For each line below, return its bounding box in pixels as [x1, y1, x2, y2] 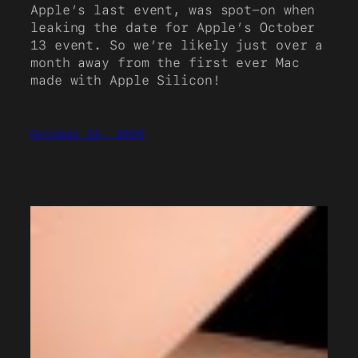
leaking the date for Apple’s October [30, 19, 316, 35]
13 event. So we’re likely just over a [30, 37, 324, 53]
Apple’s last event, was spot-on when [30, 2, 316, 18]
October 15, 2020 [30, 127, 145, 141]
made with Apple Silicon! [30, 72, 221, 88]
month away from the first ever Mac [30, 54, 300, 70]
